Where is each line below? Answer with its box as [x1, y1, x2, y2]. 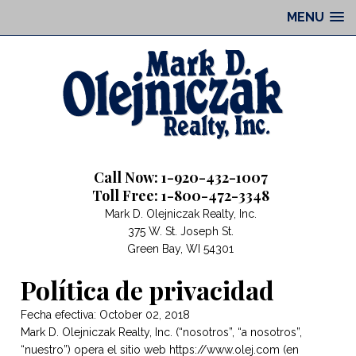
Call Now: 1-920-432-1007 [93, 168, 268, 187]
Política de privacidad [21, 273, 274, 307]
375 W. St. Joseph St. [127, 225, 234, 238]
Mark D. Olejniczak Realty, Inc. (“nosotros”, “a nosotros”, [21, 326, 302, 339]
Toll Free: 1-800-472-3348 [91, 186, 269, 205]
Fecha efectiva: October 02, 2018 [21, 308, 190, 321]
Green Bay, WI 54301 [127, 242, 234, 255]
